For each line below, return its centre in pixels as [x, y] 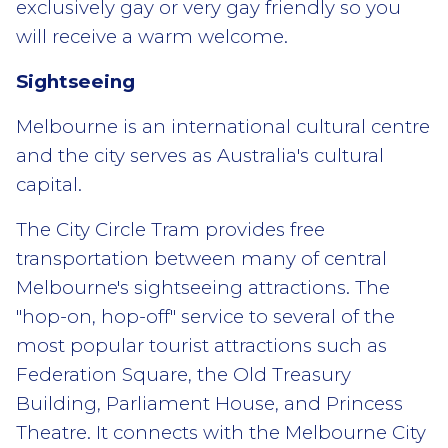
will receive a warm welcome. [152, 36]
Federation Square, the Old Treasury [183, 374]
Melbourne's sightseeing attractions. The [203, 287]
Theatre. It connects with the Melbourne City [221, 432]
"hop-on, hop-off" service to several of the [205, 316]
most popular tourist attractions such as [201, 345]
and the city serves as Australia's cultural [200, 155]
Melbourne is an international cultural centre [223, 126]
